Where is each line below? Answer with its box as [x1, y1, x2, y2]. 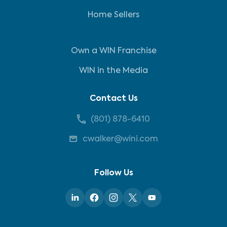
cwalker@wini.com [83, 135, 158, 143]
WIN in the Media [79, 67, 148, 75]
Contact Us [89, 95, 138, 103]
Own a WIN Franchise [70, 47, 157, 55]
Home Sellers [88, 11, 139, 19]
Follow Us [94, 169, 133, 177]
